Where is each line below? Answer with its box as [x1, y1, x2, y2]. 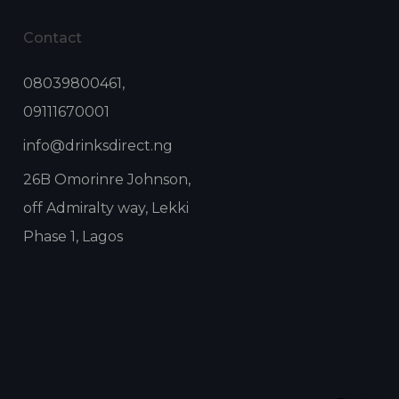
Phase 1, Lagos [22, 227, 123, 245]
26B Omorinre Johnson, [22, 170, 191, 188]
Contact [22, 28, 82, 46]
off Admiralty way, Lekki [22, 199, 189, 216]
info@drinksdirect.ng [22, 136, 173, 154]
